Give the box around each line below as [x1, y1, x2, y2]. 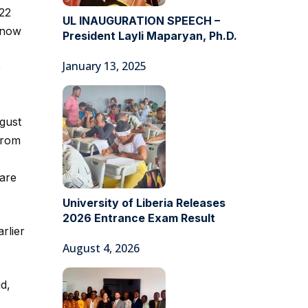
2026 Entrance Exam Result [63, 211, 215, 225]
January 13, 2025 [63, 58, 146, 74]
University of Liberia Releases [63, 196, 225, 210]
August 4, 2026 [63, 241, 140, 256]
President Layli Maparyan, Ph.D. [63, 29, 237, 43]
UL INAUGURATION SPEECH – [63, 14, 220, 27]
